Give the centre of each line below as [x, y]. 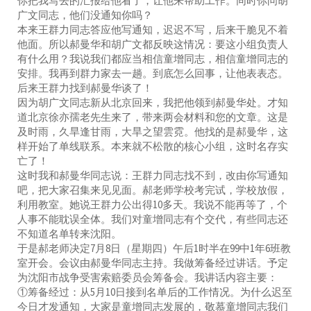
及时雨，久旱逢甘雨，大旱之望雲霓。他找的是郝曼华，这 [153, 131]
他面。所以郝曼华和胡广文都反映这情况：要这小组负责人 [153, 44]
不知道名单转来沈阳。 [69, 233]
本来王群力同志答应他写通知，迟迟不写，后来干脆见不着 [153, 29]
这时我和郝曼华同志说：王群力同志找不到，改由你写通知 [153, 175]
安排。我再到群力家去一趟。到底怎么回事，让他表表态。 [153, 73]
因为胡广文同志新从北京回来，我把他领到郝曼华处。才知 [153, 102]
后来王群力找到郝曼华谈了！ [85, 87]
